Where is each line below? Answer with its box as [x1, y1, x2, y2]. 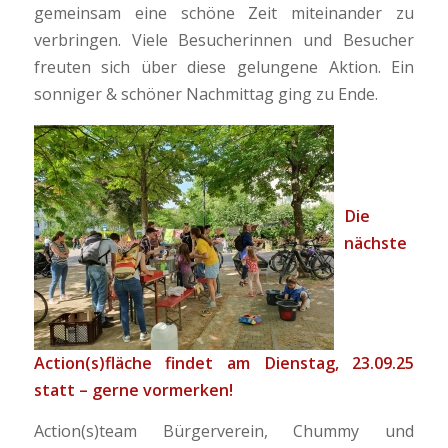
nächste [343, 231, 407, 254]
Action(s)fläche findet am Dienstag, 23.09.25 [33, 352, 415, 375]
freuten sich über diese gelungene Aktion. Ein [33, 55, 415, 78]
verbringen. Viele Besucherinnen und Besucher [33, 28, 415, 51]
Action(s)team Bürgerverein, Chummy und [33, 420, 415, 443]
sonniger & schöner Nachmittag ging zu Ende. [33, 82, 378, 105]
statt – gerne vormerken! [33, 379, 233, 402]
